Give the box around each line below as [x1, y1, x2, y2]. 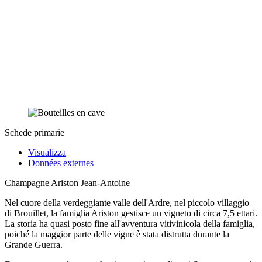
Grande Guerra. [5, 239, 63, 250]
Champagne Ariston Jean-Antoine [5, 177, 130, 188]
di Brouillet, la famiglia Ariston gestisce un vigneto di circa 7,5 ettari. [5, 208, 257, 218]
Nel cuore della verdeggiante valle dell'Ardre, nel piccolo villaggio [5, 197, 249, 208]
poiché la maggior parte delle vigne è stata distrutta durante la [5, 229, 229, 239]
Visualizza [28, 147, 66, 157]
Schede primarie [5, 127, 64, 137]
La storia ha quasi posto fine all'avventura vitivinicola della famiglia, [5, 218, 255, 229]
